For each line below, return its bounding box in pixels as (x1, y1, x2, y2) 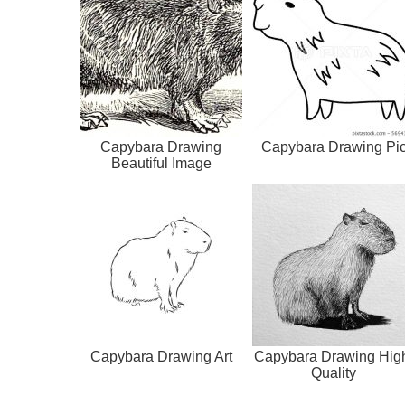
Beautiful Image (110, 155, 212, 172)
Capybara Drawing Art (89, 349, 232, 365)
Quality (311, 365, 356, 381)
